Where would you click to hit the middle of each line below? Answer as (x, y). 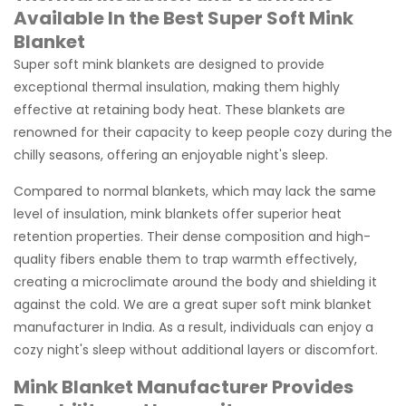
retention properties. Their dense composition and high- (192, 236)
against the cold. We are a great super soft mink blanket (193, 304)
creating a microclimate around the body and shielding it (195, 281)
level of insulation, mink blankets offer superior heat (178, 213)
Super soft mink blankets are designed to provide (169, 64)
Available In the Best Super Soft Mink (184, 18)
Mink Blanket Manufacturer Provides (184, 387)
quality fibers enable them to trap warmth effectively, (185, 259)
